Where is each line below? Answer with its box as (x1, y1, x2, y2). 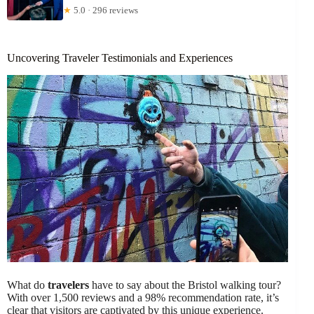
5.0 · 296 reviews (71, 5, 138, 15)
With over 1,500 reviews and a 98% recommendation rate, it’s (7, 292, 279, 304)
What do (7, 279, 48, 292)
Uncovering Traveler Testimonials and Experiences (7, 52, 233, 64)
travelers (48, 279, 89, 292)
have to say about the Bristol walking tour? (89, 279, 281, 292)
